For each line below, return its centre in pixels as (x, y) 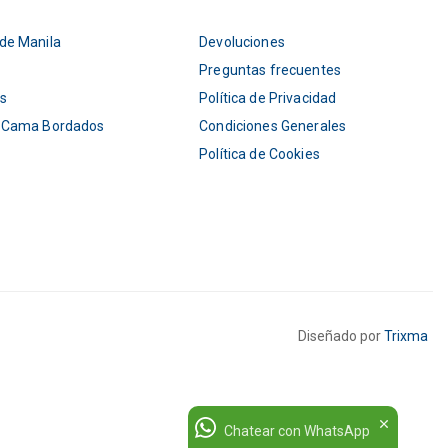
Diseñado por (340, 335)
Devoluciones (242, 42)
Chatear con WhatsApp (297, 431)
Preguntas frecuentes (270, 70)
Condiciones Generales (273, 126)
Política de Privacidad (268, 98)
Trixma (405, 335)
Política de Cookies (259, 154)
